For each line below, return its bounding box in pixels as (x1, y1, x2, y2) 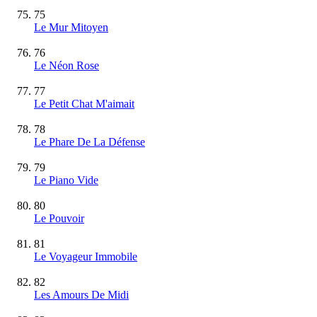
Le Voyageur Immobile (34, 250, 137, 263)
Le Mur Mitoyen (34, 21, 108, 33)
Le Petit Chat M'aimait (34, 97, 134, 110)
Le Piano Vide (34, 173, 98, 186)
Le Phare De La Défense (34, 135, 145, 148)
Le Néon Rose (34, 59, 99, 71)
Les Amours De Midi (34, 288, 129, 301)
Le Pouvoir (34, 212, 84, 224)
